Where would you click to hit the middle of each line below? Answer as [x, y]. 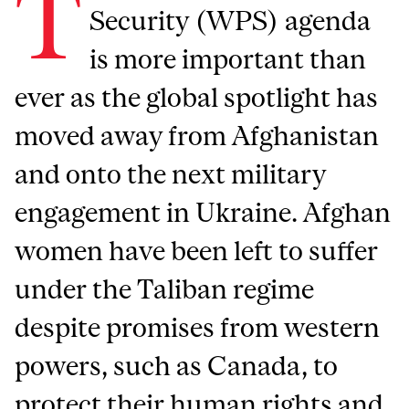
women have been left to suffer [197, 251]
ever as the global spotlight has [197, 98]
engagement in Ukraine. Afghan [203, 213]
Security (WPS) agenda [231, 21]
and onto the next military [171, 174]
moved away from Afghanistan [197, 136]
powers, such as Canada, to [177, 366]
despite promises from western [198, 328]
